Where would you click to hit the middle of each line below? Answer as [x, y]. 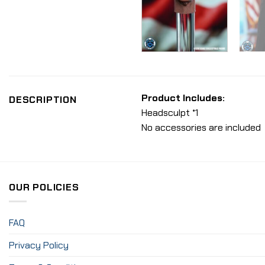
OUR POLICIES [44, 187]
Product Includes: [183, 98]
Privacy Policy [39, 245]
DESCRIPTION [43, 99]
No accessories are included [201, 127]
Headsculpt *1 [170, 112]
